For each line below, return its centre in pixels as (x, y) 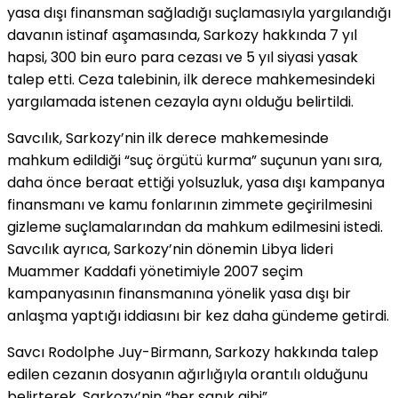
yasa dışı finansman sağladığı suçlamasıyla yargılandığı (199, 12)
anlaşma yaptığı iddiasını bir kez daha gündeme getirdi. (198, 315)
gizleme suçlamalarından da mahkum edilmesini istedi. (195, 227)
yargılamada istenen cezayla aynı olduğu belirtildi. (180, 101)
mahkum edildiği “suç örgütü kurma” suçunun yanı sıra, (195, 160)
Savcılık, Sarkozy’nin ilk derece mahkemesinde (168, 138)
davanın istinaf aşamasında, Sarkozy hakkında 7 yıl (182, 35)
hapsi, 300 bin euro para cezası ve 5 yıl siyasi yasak (183, 57)
